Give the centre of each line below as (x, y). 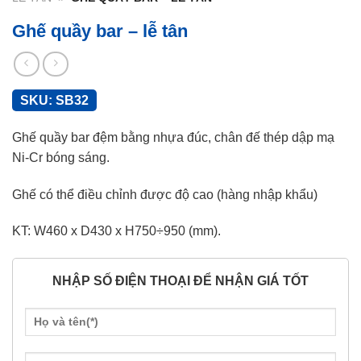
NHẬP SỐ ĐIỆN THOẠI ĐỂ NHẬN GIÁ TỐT (180, 281)
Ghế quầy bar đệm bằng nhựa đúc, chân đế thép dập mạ (173, 137)
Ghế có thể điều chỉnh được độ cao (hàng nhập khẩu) (165, 194)
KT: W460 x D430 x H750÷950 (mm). (116, 231)
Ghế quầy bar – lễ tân (100, 31)
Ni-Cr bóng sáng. (61, 157)
